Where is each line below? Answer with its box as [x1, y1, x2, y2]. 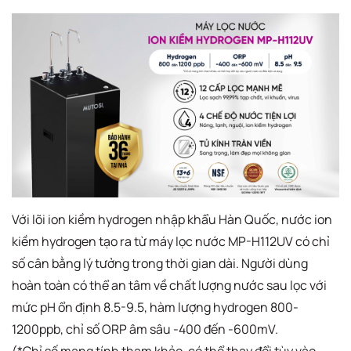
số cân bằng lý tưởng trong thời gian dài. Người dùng [12, 255, 308, 273]
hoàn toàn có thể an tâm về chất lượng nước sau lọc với [12, 277, 327, 295]
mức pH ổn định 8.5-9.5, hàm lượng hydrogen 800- [12, 299, 299, 317]
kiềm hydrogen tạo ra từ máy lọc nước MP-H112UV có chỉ [12, 233, 330, 251]
